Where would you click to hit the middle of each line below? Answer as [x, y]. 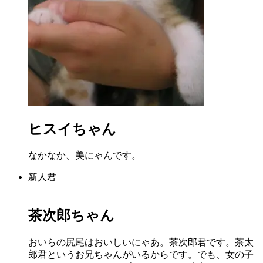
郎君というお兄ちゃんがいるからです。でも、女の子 [141, 255]
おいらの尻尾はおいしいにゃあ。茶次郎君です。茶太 [141, 242]
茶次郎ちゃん [71, 216]
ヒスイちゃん [72, 129]
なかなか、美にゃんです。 [85, 156]
